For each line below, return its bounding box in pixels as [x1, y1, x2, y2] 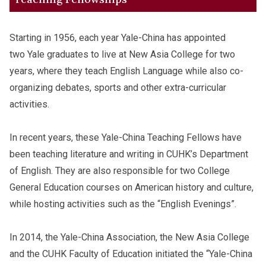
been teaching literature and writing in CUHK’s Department [9, 148, 248, 160]
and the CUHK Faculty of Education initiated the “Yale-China [9, 248, 252, 259]
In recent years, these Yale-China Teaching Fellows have [9, 131, 242, 143]
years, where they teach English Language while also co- [9, 65, 243, 77]
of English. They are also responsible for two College [9, 164, 230, 176]
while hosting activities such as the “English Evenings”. [9, 198, 236, 210]
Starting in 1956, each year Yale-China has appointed [9, 31, 226, 43]
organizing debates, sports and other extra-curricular [9, 81, 226, 93]
